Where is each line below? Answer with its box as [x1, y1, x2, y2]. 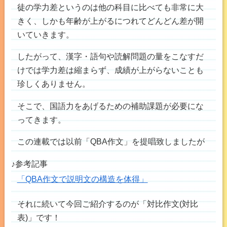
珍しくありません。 [17, 79, 90, 89]
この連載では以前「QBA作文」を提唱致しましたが [17, 136, 205, 146]
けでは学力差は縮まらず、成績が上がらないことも [17, 65, 204, 75]
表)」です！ [17, 213, 60, 222]
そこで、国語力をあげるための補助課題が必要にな [17, 101, 204, 110]
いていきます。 [17, 30, 74, 40]
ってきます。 [17, 115, 66, 124]
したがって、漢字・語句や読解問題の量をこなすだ [17, 52, 204, 61]
